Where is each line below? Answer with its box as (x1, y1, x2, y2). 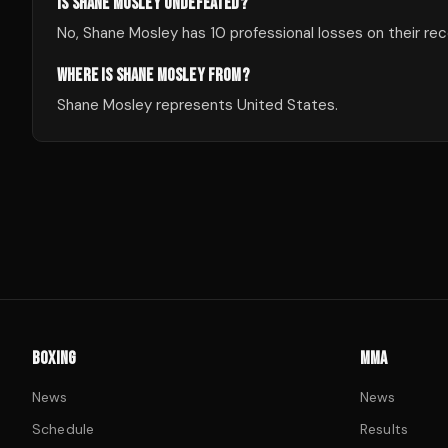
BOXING (32, 348, 77, 369)
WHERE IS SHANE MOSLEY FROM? (57, 65, 249, 86)
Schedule (32, 420, 95, 438)
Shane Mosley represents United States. (57, 95, 338, 115)
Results (360, 420, 408, 438)
